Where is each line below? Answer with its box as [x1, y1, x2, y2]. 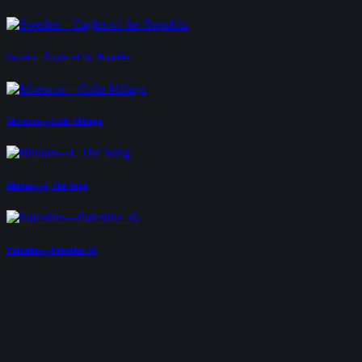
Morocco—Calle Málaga [6, 116, 103, 126]
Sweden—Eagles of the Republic [6, 51, 131, 61]
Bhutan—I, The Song [6, 180, 88, 191]
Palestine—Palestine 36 [6, 245, 97, 255]
